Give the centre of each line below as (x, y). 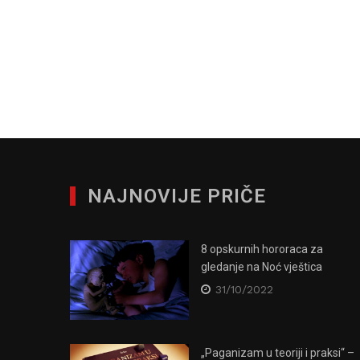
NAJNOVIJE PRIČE (177, 196)
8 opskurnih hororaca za (262, 249)
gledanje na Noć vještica (262, 266)
